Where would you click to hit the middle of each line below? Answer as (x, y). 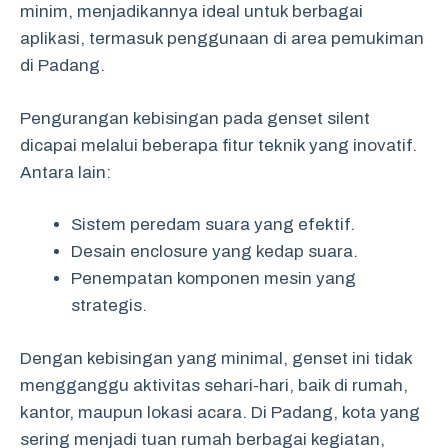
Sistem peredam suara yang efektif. (213, 224)
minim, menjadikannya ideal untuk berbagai (191, 11)
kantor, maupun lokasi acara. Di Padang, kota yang (220, 412)
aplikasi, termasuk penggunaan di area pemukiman (222, 38)
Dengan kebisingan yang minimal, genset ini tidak (216, 358)
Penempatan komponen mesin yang (213, 278)
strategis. (109, 305)
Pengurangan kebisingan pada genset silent (195, 118)
